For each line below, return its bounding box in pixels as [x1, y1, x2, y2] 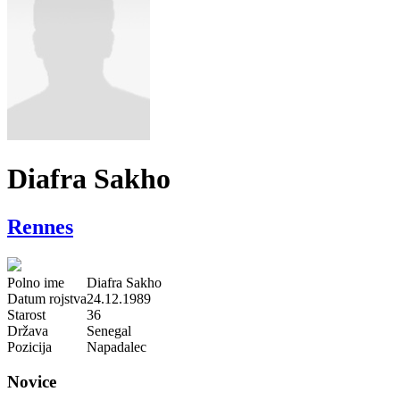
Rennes [7, 214, 73, 238]
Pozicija [7, 338, 52, 354]
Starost [7, 306, 46, 322]
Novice [7, 371, 56, 391]
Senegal [87, 322, 131, 338]
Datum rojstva [7, 290, 87, 306]
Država [7, 322, 48, 338]
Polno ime [7, 274, 64, 290]
